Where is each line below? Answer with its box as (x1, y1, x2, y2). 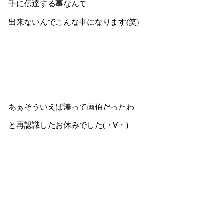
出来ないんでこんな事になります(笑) (8, 17, 139, 26)
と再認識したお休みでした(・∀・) (8, 120, 128, 129)
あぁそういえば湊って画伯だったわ (8, 102, 134, 111)
